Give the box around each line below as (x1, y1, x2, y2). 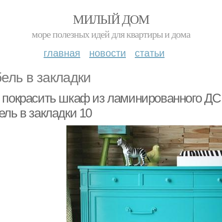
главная (44, 45, 80, 59)
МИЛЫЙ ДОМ (73, 10, 149, 27)
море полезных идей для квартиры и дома (32, 27, 190, 41)
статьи (135, 45, 165, 59)
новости (89, 45, 126, 59)
